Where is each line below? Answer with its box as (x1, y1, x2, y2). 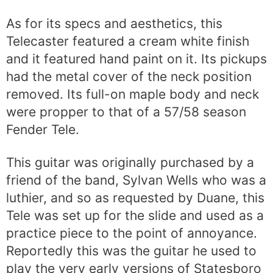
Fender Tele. (6, 122, 79, 138)
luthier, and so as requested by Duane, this (6, 190, 264, 206)
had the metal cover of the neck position (6, 69, 252, 85)
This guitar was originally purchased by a (6, 155, 254, 171)
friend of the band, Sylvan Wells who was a (6, 172, 266, 188)
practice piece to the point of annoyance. (6, 225, 257, 241)
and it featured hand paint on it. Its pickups (6, 51, 267, 67)
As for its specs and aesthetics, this (6, 16, 222, 32)
